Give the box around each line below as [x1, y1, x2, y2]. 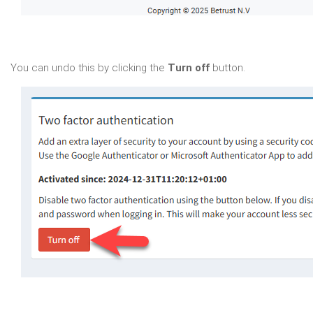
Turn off [168, 61, 210, 74]
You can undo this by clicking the [10, 61, 168, 74]
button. [210, 61, 245, 74]
